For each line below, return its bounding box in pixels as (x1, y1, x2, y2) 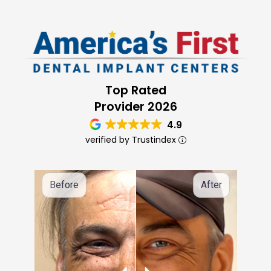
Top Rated (105, 82, 166, 99)
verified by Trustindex (85, 133, 178, 146)
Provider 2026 (94, 98, 177, 115)
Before (49, 178, 79, 191)
